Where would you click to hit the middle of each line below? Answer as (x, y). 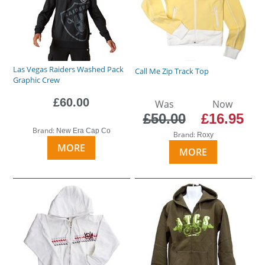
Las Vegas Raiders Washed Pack (69, 69)
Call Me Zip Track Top (172, 71)
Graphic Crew (37, 80)
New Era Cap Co (83, 130)
